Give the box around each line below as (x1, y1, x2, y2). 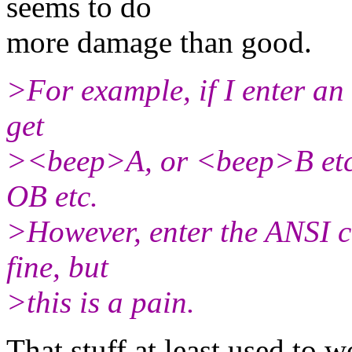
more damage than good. (6, 24, 312, 59)
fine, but (6, 249, 108, 284)
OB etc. (6, 178, 98, 213)
